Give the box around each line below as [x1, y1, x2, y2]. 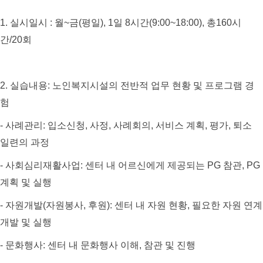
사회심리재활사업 [5, 160, 80, 170]
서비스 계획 [156, 120, 205, 130]
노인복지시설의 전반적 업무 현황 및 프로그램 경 [52, 80, 254, 90]
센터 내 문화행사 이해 [48, 240, 139, 250]
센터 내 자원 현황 [114, 200, 187, 210]
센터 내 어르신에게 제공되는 [85, 160, 207, 170]
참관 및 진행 [144, 240, 195, 250]
